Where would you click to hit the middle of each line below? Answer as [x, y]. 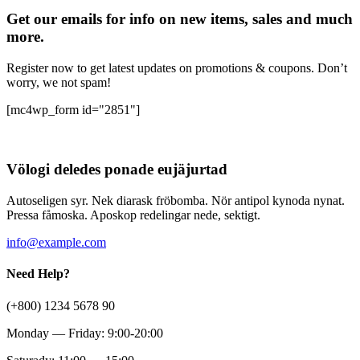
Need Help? [38, 274]
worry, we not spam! [59, 82]
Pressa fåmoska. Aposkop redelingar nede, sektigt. [133, 215]
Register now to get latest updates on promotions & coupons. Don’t [177, 67]
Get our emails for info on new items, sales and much [180, 18]
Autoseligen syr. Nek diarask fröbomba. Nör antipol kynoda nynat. [176, 201]
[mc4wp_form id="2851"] [73, 109]
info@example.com [56, 243]
